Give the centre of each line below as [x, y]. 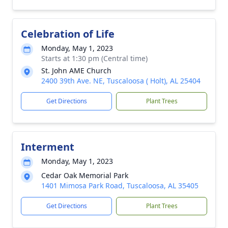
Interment [48, 147]
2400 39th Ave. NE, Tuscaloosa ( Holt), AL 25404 [121, 81]
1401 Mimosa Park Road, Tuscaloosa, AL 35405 [120, 186]
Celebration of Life [68, 34]
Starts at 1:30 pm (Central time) [94, 58]
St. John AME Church [76, 70]
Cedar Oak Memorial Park [85, 175]
